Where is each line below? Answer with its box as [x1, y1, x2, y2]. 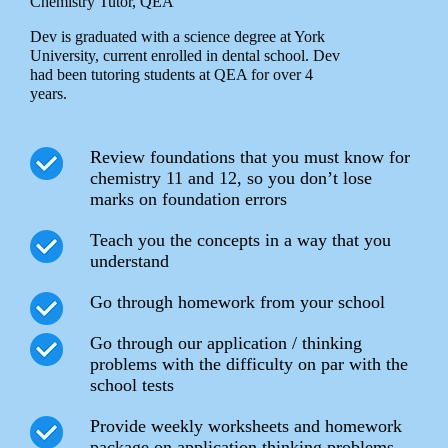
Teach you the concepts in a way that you [90, 229, 391, 250]
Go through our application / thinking [90, 332, 362, 353]
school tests [90, 374, 174, 395]
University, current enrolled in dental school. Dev [30, 46, 340, 64]
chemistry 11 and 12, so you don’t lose [90, 167, 372, 188]
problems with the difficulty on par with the [90, 353, 408, 374]
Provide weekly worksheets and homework [90, 415, 402, 436]
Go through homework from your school [90, 291, 385, 312]
